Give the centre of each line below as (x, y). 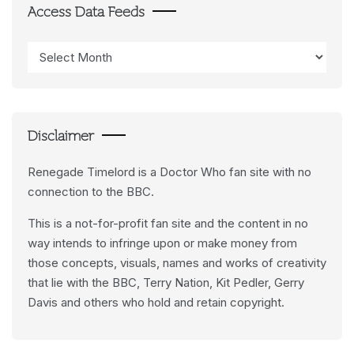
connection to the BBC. (91, 192)
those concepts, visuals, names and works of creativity (177, 263)
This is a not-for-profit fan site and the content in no (168, 223)
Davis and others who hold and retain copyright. (156, 302)
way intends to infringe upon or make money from (162, 243)
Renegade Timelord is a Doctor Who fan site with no (169, 172)
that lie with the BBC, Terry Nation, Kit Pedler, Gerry (166, 282)
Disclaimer (61, 137)
